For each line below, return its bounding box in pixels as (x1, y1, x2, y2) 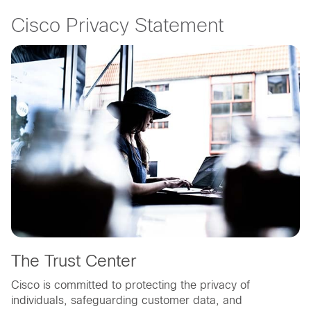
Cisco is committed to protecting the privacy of (11, 279, 250, 292)
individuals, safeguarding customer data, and (11, 294, 242, 307)
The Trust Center (11, 251, 136, 271)
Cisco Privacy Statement (11, 15, 224, 36)
